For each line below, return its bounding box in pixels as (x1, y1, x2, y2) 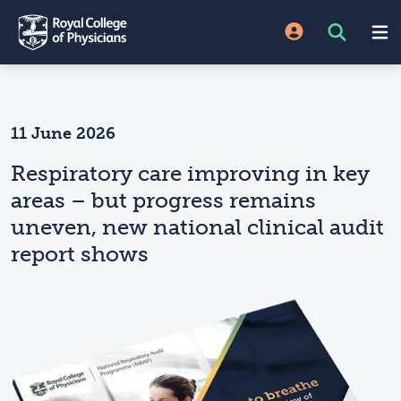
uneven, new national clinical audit (11, 214, 384, 240)
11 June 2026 (11, 124, 115, 143)
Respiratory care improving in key (11, 160, 370, 186)
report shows (11, 241, 149, 267)
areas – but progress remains (11, 187, 316, 213)
